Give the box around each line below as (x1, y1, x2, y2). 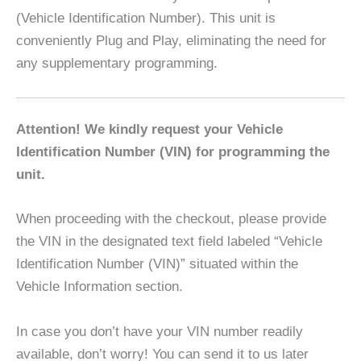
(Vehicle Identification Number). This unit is (16, 10, 276, 27)
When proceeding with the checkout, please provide (16, 211, 326, 227)
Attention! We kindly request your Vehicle (16, 122, 283, 138)
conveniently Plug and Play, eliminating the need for (16, 33, 326, 49)
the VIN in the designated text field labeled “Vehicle (16, 234, 322, 250)
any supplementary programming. (16, 56, 218, 72)
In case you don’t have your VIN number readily (16, 323, 303, 339)
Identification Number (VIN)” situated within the (16, 256, 298, 272)
